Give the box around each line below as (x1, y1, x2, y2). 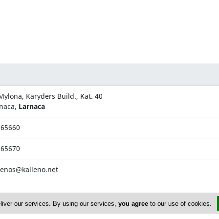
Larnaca (18, 102, 45, 111)
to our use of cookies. (148, 200, 214, 207)
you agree (118, 200, 148, 207)
